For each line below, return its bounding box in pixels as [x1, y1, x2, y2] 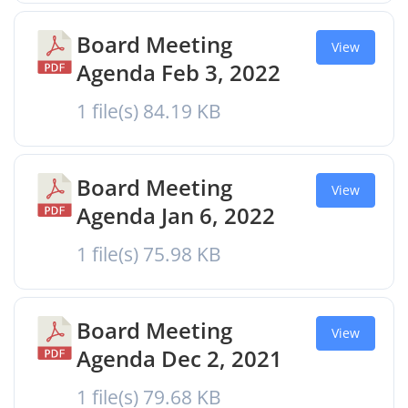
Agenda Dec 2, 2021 [76, 343, 282, 373]
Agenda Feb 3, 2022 [76, 57, 280, 87]
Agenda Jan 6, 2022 [76, 200, 275, 230]
